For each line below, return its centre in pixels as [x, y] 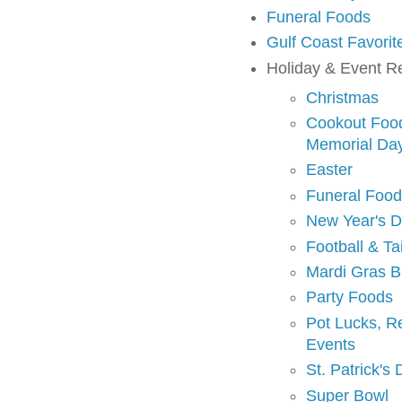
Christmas [342, 97]
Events [331, 344]
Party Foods [350, 297]
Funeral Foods [319, 17]
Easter [329, 170]
